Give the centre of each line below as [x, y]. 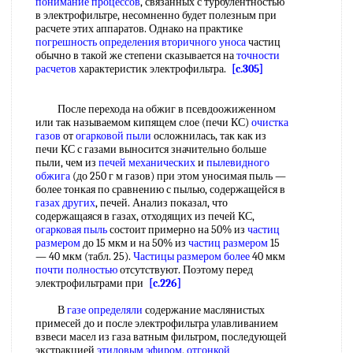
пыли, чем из [67, 163]
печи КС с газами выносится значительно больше [151, 149]
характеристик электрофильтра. [154, 69]
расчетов [56, 69]
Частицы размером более [191, 256]
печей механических [147, 163]
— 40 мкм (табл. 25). [84, 256]
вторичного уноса [204, 42]
